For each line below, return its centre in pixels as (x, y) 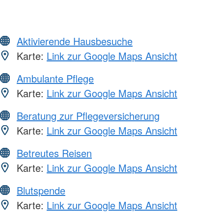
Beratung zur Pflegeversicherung (88, 116)
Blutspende (41, 191)
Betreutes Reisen (54, 153)
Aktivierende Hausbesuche (75, 41)
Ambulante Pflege (55, 79)
